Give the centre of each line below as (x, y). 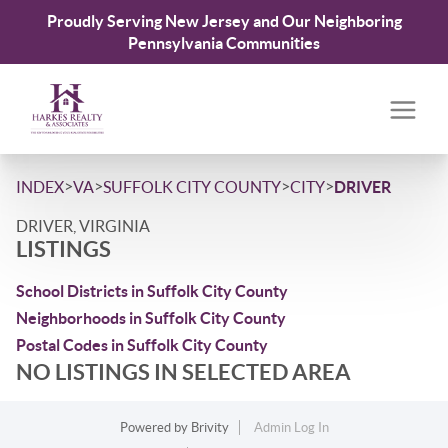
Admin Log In (291, 427)
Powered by (155, 427)
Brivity (209, 427)
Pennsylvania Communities (224, 43)
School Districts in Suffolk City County (152, 291)
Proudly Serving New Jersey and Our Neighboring (224, 21)
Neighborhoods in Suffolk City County (151, 318)
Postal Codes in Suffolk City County (142, 345)
